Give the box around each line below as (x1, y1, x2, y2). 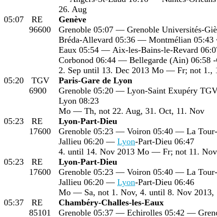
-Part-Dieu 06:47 (135, 136, 194, 146)
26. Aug (59, 4, 87, 14)
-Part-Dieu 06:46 (135, 177, 194, 187)
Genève (59, 14, 86, 24)
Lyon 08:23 (59, 95, 99, 106)
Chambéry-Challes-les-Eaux (59, 197, 164, 207)
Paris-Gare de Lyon (59, 75, 132, 85)
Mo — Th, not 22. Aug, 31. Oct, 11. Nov (59, 106, 204, 116)
